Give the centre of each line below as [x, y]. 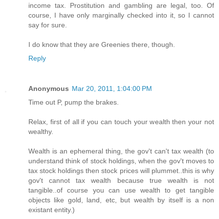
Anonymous [49, 89]
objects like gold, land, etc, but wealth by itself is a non [121, 200]
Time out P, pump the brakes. [74, 102]
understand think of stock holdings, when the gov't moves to [121, 161]
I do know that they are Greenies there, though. [102, 45]
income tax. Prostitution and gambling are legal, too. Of [121, 6]
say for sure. [48, 25]
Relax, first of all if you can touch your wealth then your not [121, 122]
